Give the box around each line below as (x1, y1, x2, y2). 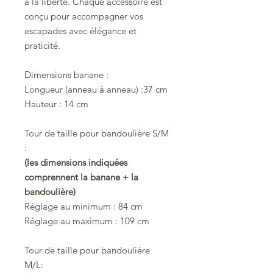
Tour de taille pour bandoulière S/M (24, 127, 169, 140)
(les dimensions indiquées (24, 157, 127, 169)
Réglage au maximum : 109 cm (24, 215, 149, 227)
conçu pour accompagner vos (24, 10, 143, 23)
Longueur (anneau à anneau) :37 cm (24, 83, 168, 96)
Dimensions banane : (24, 69, 108, 81)
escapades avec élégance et (24, 25, 136, 37)
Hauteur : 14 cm (24, 98, 88, 110)
